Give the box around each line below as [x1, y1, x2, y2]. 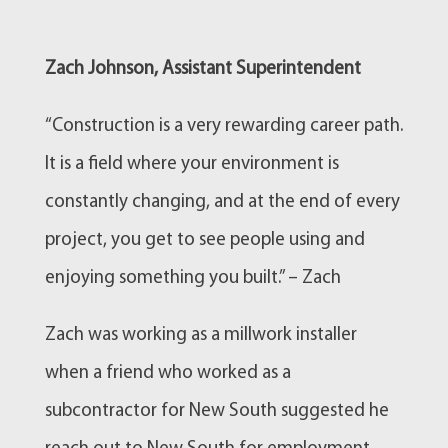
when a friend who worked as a [44, 363, 291, 383]
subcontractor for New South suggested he [44, 401, 389, 421]
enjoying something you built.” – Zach [44, 268, 341, 288]
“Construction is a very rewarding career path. [44, 116, 403, 136]
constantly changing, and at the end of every [44, 192, 400, 212]
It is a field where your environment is [44, 154, 339, 174]
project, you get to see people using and [44, 230, 365, 250]
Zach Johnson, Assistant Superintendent [44, 59, 361, 79]
